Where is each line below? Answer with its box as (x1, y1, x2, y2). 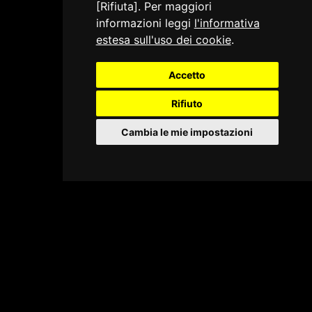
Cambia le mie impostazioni (121, 126, 253, 138)
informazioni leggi (95, 16, 194, 30)
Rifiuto (171, 97, 203, 109)
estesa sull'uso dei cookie (95, 33, 231, 47)
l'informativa (194, 16, 260, 30)
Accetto (169, 69, 206, 81)
